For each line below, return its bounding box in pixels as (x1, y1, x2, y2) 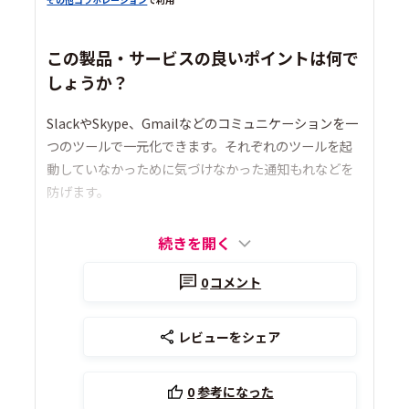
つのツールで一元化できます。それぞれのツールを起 (47, 136, 353, 156)
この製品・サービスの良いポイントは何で (47, 46, 360, 70)
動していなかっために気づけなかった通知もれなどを (47, 159, 354, 179)
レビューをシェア (178, 328, 281, 347)
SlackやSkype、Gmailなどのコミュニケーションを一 (47, 113, 359, 133)
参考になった (196, 383, 274, 402)
